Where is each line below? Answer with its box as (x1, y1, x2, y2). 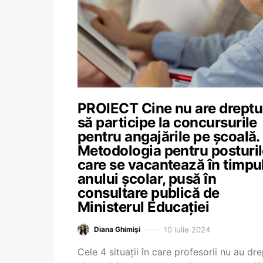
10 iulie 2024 (164, 224, 210, 234)
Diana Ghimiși (94, 225, 140, 234)
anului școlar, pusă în (77, 170, 217, 187)
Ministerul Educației (77, 198, 210, 215)
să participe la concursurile (77, 114, 257, 131)
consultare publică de (77, 184, 220, 201)
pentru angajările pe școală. (77, 128, 259, 145)
